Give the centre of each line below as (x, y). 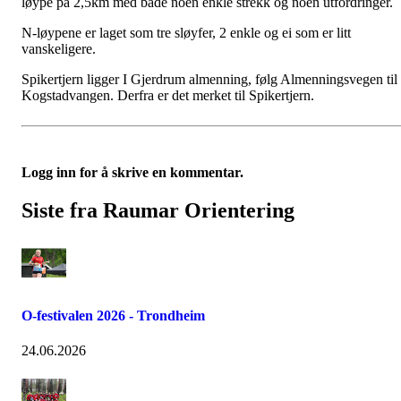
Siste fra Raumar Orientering (158, 210)
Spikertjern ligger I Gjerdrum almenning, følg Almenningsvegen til (209, 79)
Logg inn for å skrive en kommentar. (132, 172)
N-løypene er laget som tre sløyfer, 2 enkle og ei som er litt (186, 33)
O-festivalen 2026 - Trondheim (113, 316)
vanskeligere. (59, 49)
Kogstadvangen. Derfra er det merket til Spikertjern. (168, 95)
